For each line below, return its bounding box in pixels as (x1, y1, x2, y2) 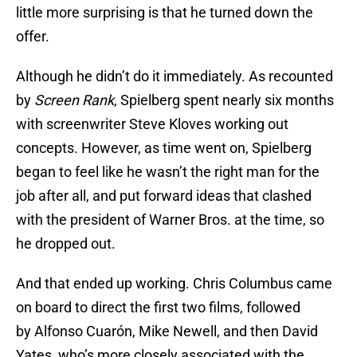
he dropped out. (16, 235, 116, 253)
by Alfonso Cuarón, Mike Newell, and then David (16, 323, 318, 340)
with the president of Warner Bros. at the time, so (16, 211, 324, 229)
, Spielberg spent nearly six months (114, 92, 334, 109)
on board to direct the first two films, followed (16, 299, 300, 316)
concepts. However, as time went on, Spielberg (16, 139, 312, 157)
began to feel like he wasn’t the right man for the (16, 163, 320, 181)
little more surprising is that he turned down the (16, 4, 313, 22)
